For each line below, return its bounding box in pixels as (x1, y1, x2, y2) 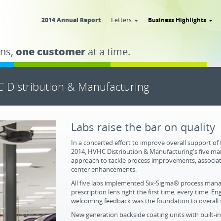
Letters (111, 16, 133, 24)
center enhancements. (71, 165, 137, 174)
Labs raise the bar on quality (71, 119, 215, 134)
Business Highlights (148, 16, 208, 24)
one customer (16, 45, 85, 58)
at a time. (85, 45, 130, 58)
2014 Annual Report (41, 16, 101, 24)
